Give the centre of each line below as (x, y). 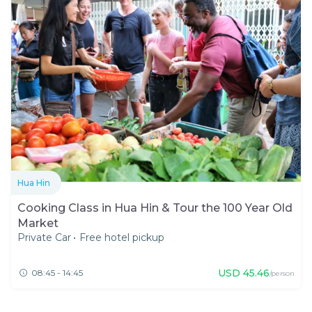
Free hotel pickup (122, 238)
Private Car (44, 238)
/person (282, 274)
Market (38, 224)
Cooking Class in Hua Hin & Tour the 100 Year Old (155, 208)
